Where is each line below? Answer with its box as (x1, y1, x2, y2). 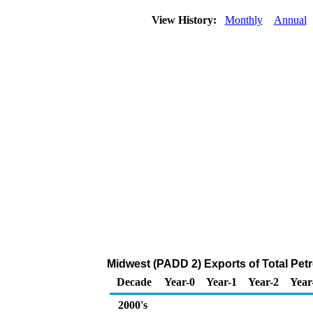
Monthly (224, 14, 263, 26)
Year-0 (164, 276, 195, 288)
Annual (273, 14, 307, 26)
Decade (117, 276, 152, 288)
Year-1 (206, 276, 237, 288)
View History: (148, 14, 222, 26)
